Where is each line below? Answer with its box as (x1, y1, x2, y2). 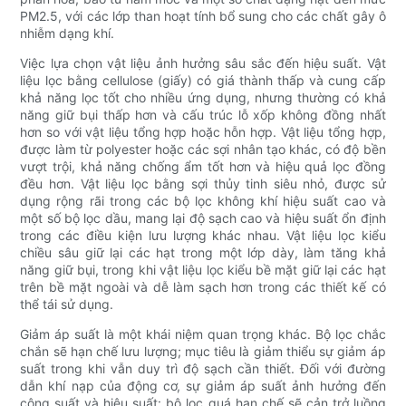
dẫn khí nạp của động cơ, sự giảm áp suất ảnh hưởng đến (20, 378, 386, 394)
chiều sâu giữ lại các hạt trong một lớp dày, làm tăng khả (20, 245, 386, 261)
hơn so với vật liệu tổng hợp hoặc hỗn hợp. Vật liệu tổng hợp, (20, 124, 386, 140)
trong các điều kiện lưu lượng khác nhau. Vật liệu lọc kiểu (20, 227, 386, 244)
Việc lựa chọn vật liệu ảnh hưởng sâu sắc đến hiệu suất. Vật (20, 55, 386, 72)
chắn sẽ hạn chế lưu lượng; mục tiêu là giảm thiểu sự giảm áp (20, 343, 386, 360)
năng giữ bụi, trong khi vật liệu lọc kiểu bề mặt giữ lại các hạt (20, 262, 386, 278)
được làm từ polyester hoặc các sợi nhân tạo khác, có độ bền (20, 141, 386, 158)
